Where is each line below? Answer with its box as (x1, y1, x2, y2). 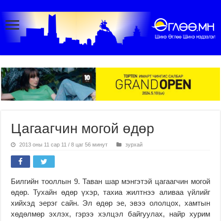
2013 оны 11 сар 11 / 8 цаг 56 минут (19, 141, 108, 147)
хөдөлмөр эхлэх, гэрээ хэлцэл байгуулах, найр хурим (11, 209, 210, 218)
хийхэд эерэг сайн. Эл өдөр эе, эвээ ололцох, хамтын (11, 198, 210, 207)
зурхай (125, 141, 143, 147)
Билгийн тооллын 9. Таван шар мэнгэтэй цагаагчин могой (11, 177, 210, 185)
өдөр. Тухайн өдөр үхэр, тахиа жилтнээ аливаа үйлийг (11, 187, 210, 196)
